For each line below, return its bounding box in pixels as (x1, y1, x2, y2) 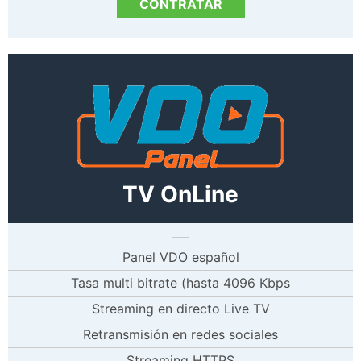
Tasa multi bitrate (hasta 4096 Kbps (71, 274, 290, 291)
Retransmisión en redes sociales (83, 326, 278, 342)
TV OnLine (122, 180, 239, 208)
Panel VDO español (122, 248, 239, 265)
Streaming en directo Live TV (91, 300, 270, 317)
